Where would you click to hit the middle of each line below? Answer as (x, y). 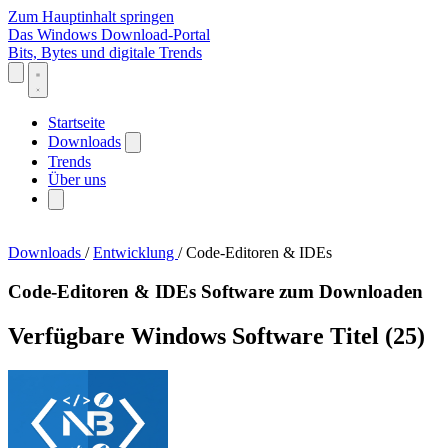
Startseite (76, 122)
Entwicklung (135, 252)
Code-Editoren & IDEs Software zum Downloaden (215, 291)
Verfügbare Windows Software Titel (196, 335)
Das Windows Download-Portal (109, 34)
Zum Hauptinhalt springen (91, 16)
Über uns (77, 179)
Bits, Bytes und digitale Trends (105, 52)
